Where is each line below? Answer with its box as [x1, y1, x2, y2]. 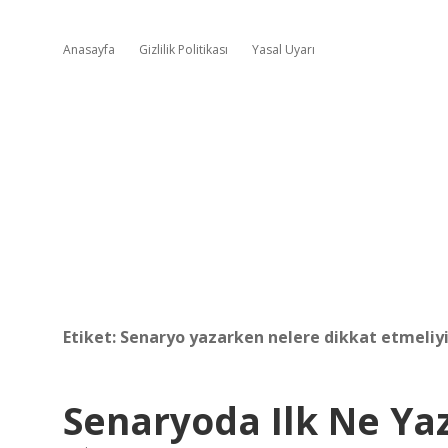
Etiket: [63, 326, 120, 348]
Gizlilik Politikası [139, 41, 228, 58]
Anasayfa [63, 41, 115, 58]
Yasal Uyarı [252, 41, 315, 58]
